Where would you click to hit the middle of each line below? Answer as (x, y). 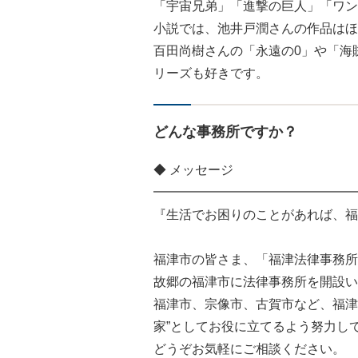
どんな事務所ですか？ (225, 132)
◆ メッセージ (193, 170)
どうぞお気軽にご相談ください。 (249, 349)
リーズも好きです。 (211, 73)
